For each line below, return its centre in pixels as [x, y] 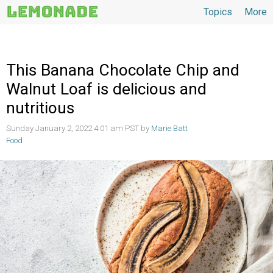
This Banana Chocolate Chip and [123, 70]
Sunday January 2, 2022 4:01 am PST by [79, 128]
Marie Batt [169, 128]
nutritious [40, 108]
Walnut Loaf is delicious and [106, 89]
